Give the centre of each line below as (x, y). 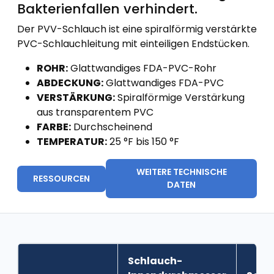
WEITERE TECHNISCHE (181, 172)
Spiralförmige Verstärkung (180, 98)
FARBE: (54, 127)
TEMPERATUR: (72, 142)
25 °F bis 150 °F (143, 142)
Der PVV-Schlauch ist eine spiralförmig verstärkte (137, 29)
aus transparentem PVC (95, 112)
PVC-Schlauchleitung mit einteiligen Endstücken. (133, 44)
